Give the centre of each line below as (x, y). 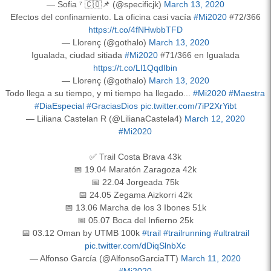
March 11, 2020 (211, 258)
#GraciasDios (112, 106)
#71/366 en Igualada (198, 55)
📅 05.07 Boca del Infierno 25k (135, 220)
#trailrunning (187, 233)
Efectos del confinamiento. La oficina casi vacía (102, 17)
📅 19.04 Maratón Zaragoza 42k (135, 169)
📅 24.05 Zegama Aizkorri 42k (135, 194)
